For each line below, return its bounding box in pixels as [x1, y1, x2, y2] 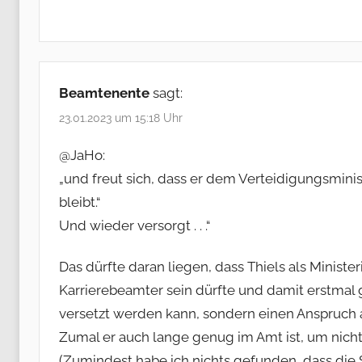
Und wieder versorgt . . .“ [59, 217, 210, 234]
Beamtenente [59, 84, 149, 101]
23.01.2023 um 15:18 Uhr [59, 111, 183, 124]
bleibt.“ [59, 194, 100, 211]
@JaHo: [59, 147, 105, 164]
